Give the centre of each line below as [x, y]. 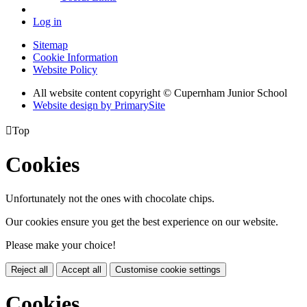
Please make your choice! [61, 245]
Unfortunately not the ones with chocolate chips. [110, 198]
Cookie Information [75, 57]
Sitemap [50, 45]
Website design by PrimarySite [99, 105]
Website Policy [65, 69]
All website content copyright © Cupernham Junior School [160, 93]
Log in [47, 21]
